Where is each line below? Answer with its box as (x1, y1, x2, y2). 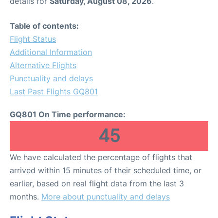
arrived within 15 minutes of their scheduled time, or (10, 165, 201, 175)
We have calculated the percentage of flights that (10, 152, 192, 162)
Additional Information (10, 47, 92, 57)
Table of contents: (10, 20, 79, 31)
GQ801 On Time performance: (10, 109, 126, 119)
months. (10, 191, 41, 201)
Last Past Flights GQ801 (10, 86, 98, 96)
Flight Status (10, 34, 56, 44)
